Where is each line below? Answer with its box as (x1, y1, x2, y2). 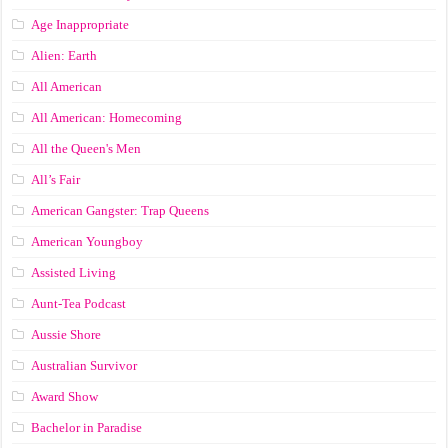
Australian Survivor (31, 358, 138, 374)
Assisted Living (31, 265, 117, 281)
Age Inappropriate (31, 17, 130, 33)
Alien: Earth (31, 48, 98, 64)
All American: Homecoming (31, 110, 183, 126)
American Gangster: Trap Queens (31, 203, 210, 219)
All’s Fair (31, 172, 81, 188)
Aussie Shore (31, 327, 102, 343)
